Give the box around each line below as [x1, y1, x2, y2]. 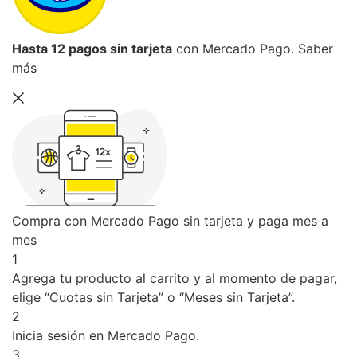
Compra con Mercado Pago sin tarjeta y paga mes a [12, 212, 328, 229]
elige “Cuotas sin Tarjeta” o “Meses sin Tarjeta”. [12, 288, 295, 305]
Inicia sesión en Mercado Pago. [12, 327, 199, 343]
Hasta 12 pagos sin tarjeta [12, 40, 172, 57]
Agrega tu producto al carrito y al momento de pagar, [12, 269, 337, 286]
